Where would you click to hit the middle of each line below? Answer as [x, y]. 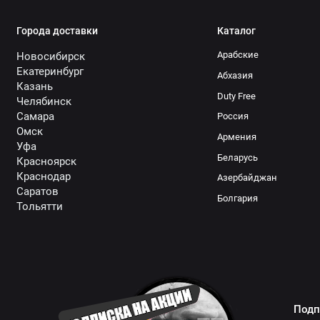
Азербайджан [247, 178]
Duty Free [236, 96]
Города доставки [57, 30]
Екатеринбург [50, 72]
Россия [233, 116]
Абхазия [235, 75]
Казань [34, 87]
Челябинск [44, 102]
